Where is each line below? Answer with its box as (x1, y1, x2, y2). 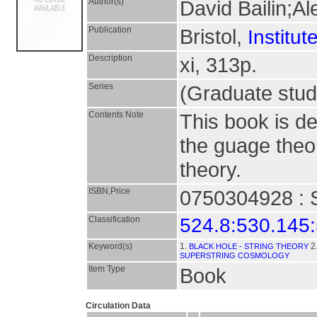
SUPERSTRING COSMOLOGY (180, 251, 289, 260)
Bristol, (180, 25, 248, 48)
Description (88, 53, 132, 63)
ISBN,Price (88, 186, 130, 196)
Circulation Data (86, 301, 151, 311)
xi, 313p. (180, 53, 257, 76)
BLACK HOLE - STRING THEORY (189, 242, 309, 250)
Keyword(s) (88, 241, 132, 251)
